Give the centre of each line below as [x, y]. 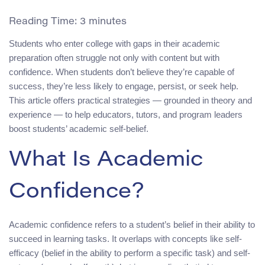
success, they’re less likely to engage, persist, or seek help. [124, 86]
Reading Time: [44, 22]
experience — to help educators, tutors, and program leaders [126, 115]
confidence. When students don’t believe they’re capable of [122, 72]
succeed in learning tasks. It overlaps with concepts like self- [125, 239]
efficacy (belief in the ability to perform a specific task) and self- [130, 253]
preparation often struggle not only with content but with [114, 58]
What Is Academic [106, 161]
